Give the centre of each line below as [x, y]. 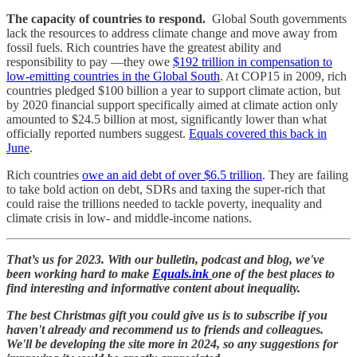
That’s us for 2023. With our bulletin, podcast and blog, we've [165, 259]
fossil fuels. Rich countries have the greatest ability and [144, 47]
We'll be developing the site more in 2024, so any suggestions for [172, 343]
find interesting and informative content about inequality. [153, 288]
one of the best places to [273, 273]
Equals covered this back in [258, 133]
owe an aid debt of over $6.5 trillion [172, 175]
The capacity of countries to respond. [109, 18]
